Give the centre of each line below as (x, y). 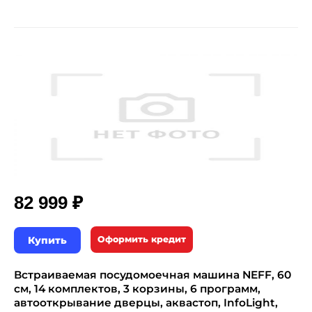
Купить (47, 240)
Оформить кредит (142, 239)
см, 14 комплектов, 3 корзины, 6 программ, (137, 289)
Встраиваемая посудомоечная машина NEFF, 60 (153, 275)
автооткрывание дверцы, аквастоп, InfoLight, (146, 303)
